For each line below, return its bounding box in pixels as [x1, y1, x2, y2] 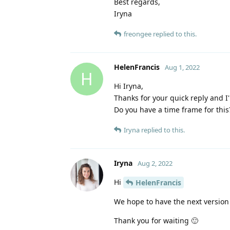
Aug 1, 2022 [165, 62, 200, 72]
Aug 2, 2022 [138, 158, 172, 168]
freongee [124, 29, 151, 39]
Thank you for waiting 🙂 [114, 216, 198, 226]
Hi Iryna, [114, 81, 143, 91]
